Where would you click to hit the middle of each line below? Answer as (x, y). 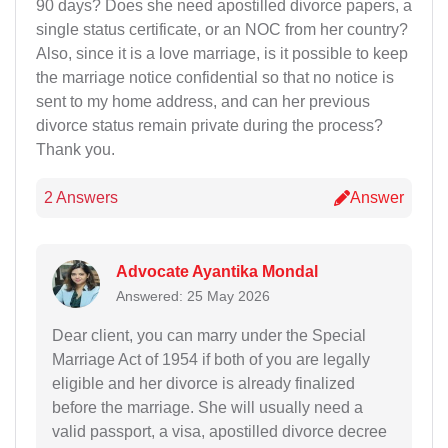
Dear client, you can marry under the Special (209, 335)
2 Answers (81, 198)
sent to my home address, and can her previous (203, 102)
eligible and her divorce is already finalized (203, 383)
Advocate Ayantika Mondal (217, 271)
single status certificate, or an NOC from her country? (222, 30)
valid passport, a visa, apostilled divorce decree (219, 431)
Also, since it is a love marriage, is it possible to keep (222, 54)
